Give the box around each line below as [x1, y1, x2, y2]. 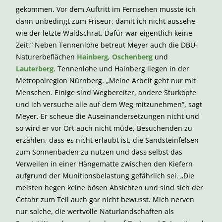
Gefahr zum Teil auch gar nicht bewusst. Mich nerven [16, 195, 194, 204]
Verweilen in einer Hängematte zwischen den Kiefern [16, 159, 193, 168]
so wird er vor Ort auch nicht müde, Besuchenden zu [16, 123, 192, 133]
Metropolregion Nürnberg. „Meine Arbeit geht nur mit [16, 76, 196, 85]
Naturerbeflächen [16, 52, 77, 61]
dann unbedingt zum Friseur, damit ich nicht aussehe [16, 16, 195, 26]
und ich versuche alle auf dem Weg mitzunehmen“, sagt [16, 100, 202, 109]
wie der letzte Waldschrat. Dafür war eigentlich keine [16, 28, 192, 38]
